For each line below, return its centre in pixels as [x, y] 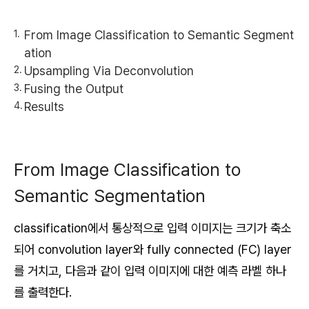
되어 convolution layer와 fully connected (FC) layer [153, 249]
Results [44, 106]
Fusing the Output [74, 88]
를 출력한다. [43, 292]
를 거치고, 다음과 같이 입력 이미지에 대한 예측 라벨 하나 [150, 270]
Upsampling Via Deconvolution [109, 70]
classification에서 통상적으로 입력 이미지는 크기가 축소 [152, 228]
